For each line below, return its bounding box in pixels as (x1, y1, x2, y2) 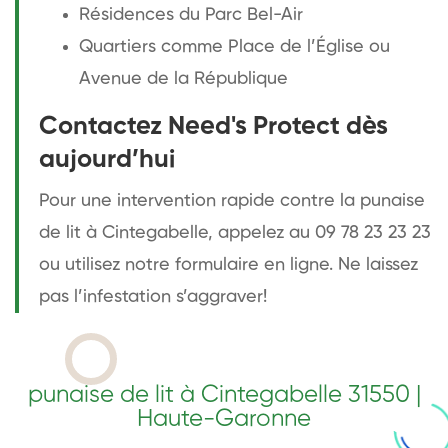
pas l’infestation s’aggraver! (39, 287, 267, 306)
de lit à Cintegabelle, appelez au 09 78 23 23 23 (39, 223, 431, 242)
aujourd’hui (39, 146, 175, 173)
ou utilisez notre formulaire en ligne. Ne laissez (39, 255, 418, 274)
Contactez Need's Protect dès (39, 113, 388, 140)
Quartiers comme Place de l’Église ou (79, 37, 390, 56)
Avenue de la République (79, 69, 288, 88)
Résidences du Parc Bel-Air (79, 5, 303, 24)
